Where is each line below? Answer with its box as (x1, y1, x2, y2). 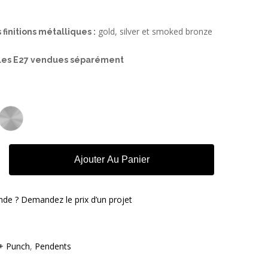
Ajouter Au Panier (74, 154, 150, 165)
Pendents (35, 240, 72, 252)
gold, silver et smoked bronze (96, 26, 213, 37)
